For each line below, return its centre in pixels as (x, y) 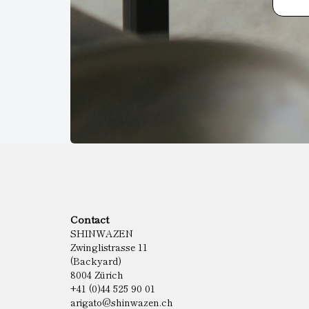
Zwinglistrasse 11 (109, 247)
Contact (90, 219)
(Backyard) (96, 261)
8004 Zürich (97, 275)
